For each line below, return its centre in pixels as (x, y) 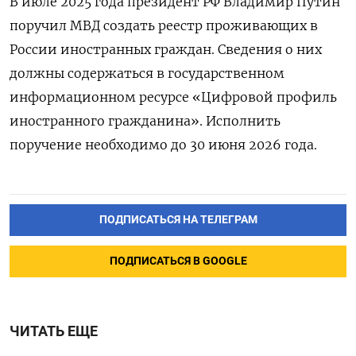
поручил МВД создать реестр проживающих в (164, 25)
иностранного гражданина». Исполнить (145, 120)
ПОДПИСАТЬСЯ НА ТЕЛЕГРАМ (178, 219)
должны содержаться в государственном (147, 73)
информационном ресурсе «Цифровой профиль (173, 97)
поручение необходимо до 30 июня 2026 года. (163, 144)
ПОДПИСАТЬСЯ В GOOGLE (178, 261)
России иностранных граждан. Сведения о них (166, 49)
